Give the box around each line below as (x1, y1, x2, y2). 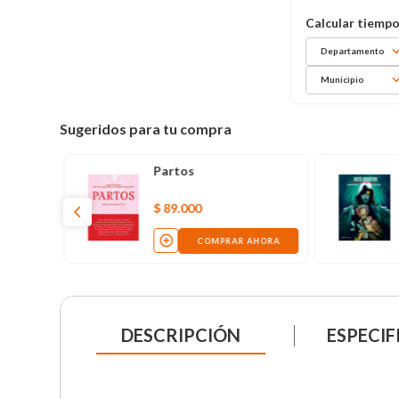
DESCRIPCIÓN (121, 323, 241, 346)
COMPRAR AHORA (196, 235, 280, 246)
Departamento (321, 45, 386, 57)
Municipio (321, 74, 365, 85)
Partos (152, 162, 194, 178)
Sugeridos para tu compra (60, 119, 232, 137)
